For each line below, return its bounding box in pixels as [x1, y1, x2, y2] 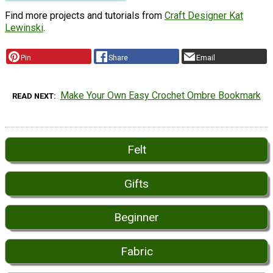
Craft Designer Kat [165, 9, 243, 21]
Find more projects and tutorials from [5, 9, 165, 21]
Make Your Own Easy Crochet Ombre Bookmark [60, 90, 261, 102]
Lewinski [5, 21, 43, 34]
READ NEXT [12, 91, 54, 101]
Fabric [120, 244, 153, 258]
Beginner [114, 210, 159, 225]
